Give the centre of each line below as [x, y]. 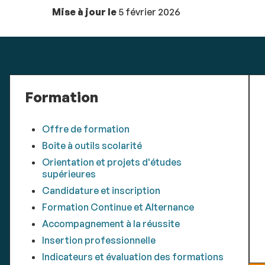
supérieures [69, 174]
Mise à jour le [84, 12]
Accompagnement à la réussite [111, 224]
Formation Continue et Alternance [118, 207]
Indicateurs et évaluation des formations [132, 257]
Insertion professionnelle [98, 240]
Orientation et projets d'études [112, 162]
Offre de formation [85, 129]
